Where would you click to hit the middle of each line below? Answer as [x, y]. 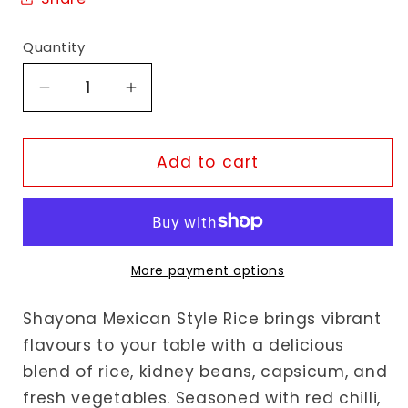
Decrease [85, 97]
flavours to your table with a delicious [184, 345]
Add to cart [208, 163]
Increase [168, 97]
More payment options [208, 271]
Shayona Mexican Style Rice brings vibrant [202, 318]
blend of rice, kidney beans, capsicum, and [205, 371]
